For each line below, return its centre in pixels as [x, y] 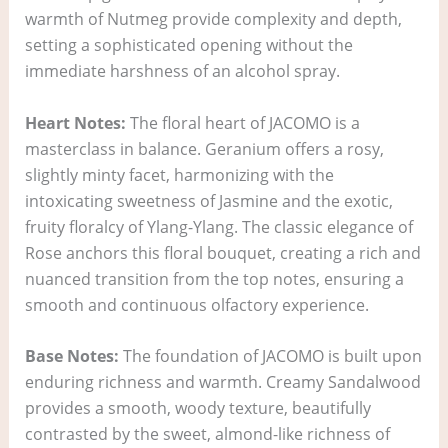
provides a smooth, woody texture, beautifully [197, 408]
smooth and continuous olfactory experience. [196, 304]
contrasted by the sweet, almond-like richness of [207, 434]
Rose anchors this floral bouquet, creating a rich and [222, 252]
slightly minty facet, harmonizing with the [179, 174]
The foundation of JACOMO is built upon [270, 356]
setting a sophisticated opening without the [188, 44]
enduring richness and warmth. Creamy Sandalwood [222, 382]
